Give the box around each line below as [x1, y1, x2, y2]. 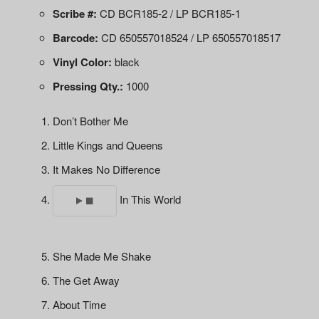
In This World [117, 192, 182, 206]
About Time [53, 297, 107, 312]
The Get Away [53, 273, 120, 288]
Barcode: [53, 30, 99, 46]
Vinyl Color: [53, 54, 113, 70]
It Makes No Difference [53, 162, 161, 177]
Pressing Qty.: [53, 78, 124, 94]
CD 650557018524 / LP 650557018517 [98, 30, 281, 45]
